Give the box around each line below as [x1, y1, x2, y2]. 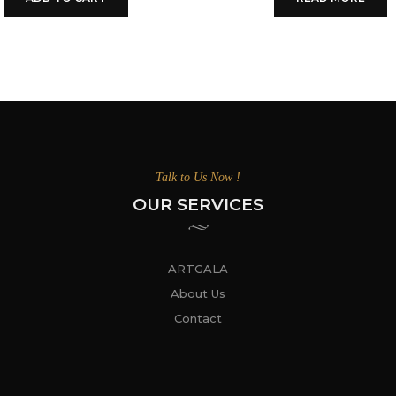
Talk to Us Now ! [156, 171, 240, 185]
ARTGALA [168, 262, 228, 277]
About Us [171, 286, 225, 301]
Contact [174, 311, 222, 326]
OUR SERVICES [133, 194, 263, 216]
